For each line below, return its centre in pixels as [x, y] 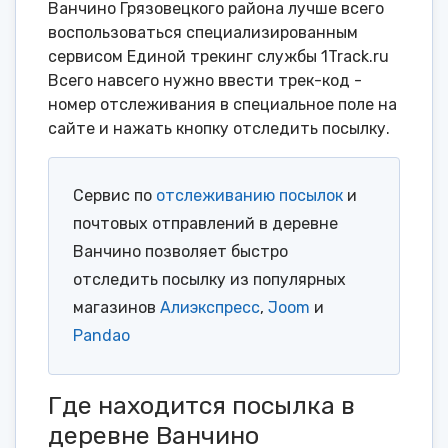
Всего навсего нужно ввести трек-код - [205, 81]
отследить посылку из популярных [209, 280]
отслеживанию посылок [249, 196]
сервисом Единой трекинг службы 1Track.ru [218, 57]
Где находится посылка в [201, 406]
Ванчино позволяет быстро [180, 252]
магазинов [116, 308]
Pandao [101, 336]
